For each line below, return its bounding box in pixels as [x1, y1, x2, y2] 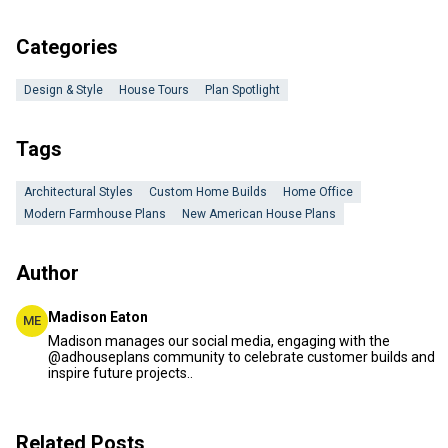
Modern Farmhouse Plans [24, 207, 166, 221]
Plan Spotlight [205, 83, 280, 97]
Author [16, 261, 79, 285]
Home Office [283, 185, 353, 199]
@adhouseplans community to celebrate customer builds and [48, 349, 435, 365]
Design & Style [24, 83, 103, 97]
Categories [16, 35, 118, 59]
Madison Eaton [48, 309, 148, 325]
